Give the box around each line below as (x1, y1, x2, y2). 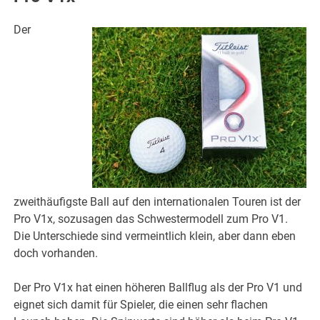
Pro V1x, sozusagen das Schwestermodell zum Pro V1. (14, 212, 289, 226)
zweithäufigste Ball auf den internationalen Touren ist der (14, 195, 301, 209)
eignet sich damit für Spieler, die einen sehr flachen (14, 298, 269, 312)
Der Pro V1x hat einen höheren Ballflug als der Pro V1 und (14, 281, 303, 295)
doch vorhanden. (14, 246, 99, 261)
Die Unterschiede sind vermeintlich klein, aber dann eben (14, 229, 296, 244)
